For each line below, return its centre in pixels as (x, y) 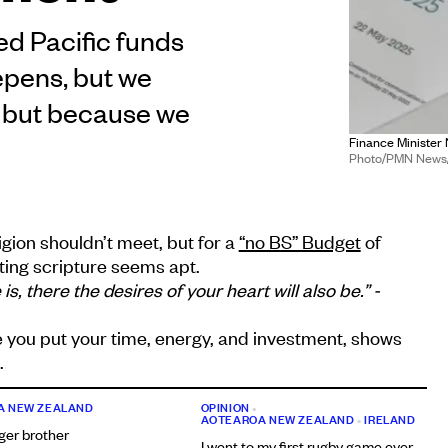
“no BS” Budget (299, 241)
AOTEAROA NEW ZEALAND (277, 419)
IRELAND (390, 419)
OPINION (225, 407)
